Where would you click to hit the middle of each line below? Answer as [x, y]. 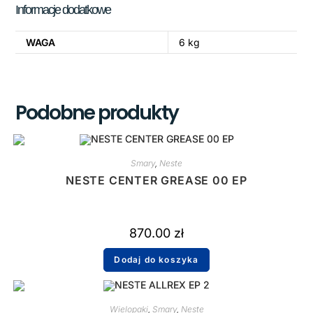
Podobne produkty [97, 112]
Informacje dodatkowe [63, 9]
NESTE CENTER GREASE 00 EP [156, 181]
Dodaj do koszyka [156, 259]
